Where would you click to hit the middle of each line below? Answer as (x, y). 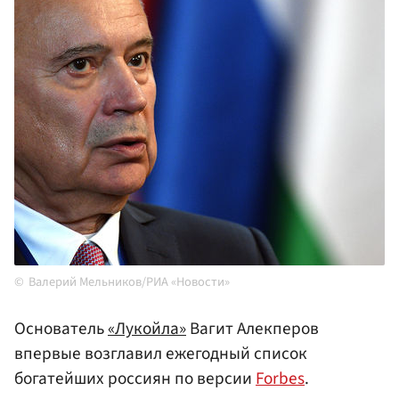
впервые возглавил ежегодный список (161, 354)
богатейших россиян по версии (135, 379)
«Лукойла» (147, 329)
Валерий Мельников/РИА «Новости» (129, 282)
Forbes (280, 379)
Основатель (61, 329)
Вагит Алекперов (252, 329)
